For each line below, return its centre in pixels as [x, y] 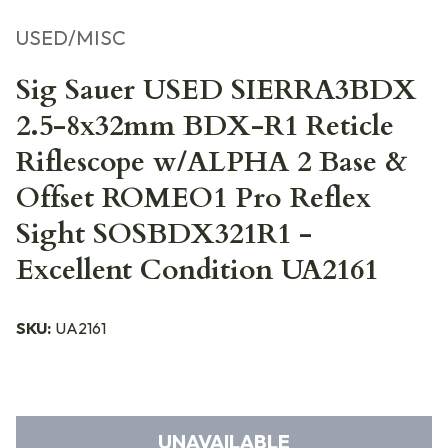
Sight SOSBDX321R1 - [164, 234]
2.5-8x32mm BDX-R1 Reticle [205, 126]
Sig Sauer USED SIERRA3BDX [216, 90]
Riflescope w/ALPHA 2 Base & [212, 162]
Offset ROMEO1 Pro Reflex [193, 198]
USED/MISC [71, 37]
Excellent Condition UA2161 [197, 270]
